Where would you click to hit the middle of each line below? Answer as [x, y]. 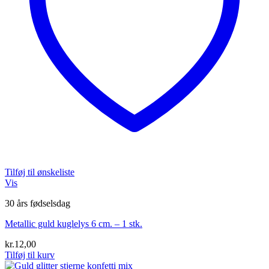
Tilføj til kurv [30, 255]
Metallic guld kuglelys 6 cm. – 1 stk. [74, 223]
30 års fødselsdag [38, 203]
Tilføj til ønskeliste [40, 172]
